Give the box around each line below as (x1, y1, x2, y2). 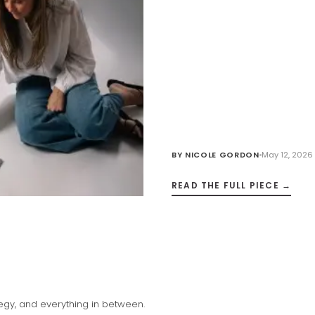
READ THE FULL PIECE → (172, 179, 292, 192)
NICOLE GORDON (184, 149, 259, 161)
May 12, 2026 (261, 149, 313, 161)
